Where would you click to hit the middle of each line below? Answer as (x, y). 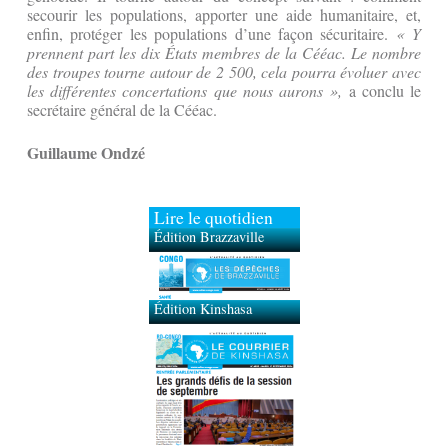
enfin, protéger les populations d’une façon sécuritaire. (211, 34)
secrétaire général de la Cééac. (122, 110)
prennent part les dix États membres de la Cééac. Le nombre (224, 53)
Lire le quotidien (213, 217)
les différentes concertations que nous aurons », (188, 91)
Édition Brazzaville (208, 237)
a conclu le (385, 91)
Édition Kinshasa (202, 265)
